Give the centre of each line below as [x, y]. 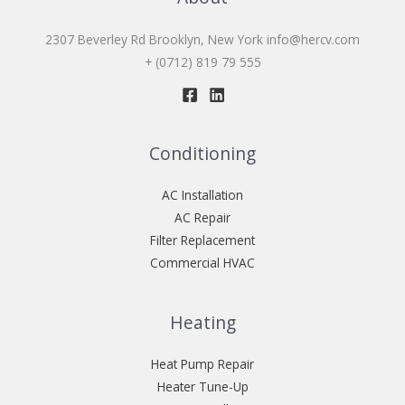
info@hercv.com [313, 39]
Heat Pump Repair [202, 363]
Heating [202, 322]
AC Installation [202, 194]
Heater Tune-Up [202, 386]
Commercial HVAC [202, 262]
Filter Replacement [202, 240]
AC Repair [202, 217]
